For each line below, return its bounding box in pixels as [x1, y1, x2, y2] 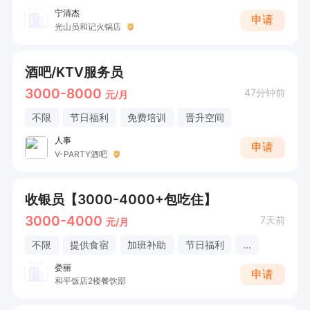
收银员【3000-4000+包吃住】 [24, 190, 217, 208]
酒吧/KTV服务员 [24, 63, 123, 80]
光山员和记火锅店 [54, 21, 121, 32]
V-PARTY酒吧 [54, 148, 107, 159]
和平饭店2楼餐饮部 [54, 275, 126, 286]
